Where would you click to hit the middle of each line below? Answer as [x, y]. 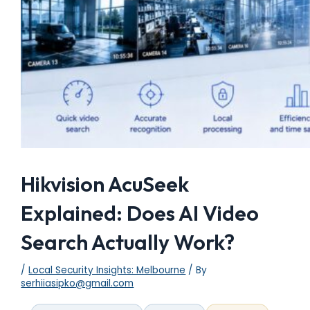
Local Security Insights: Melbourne [107, 271]
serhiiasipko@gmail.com [77, 284]
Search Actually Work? [128, 243]
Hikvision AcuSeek [105, 184]
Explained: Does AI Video [140, 213]
